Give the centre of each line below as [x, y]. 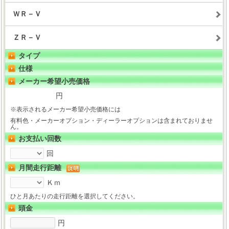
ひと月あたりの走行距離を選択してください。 [75, 196]
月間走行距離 [40, 168]
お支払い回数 [40, 139]
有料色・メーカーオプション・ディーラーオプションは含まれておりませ [112, 121]
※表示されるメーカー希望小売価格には [66, 109]
